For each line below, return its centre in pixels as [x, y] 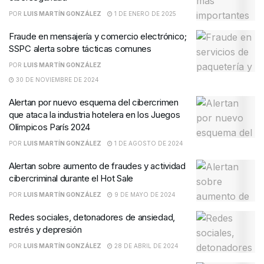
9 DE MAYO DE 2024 [144, 194]
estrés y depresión [45, 229]
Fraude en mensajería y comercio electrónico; [98, 36]
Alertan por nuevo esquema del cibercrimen [94, 102]
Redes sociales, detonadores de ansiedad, [92, 217]
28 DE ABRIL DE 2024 [146, 245]
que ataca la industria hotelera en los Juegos [95, 114]
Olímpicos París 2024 [49, 127]
